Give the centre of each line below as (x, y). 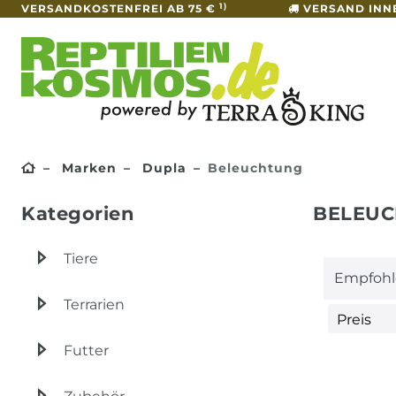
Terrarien (94, 304)
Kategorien (78, 213)
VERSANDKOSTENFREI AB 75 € (120, 8)
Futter (86, 350)
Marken (87, 168)
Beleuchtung (255, 168)
